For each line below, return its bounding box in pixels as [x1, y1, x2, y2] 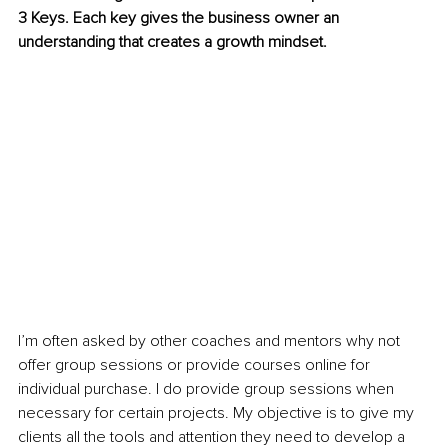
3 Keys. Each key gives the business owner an [18, 8, 343, 29]
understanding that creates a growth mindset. [18, 32, 327, 53]
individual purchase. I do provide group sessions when [18, 378, 398, 399]
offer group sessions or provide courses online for [18, 354, 374, 375]
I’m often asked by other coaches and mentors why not [18, 330, 404, 351]
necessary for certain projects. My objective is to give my [18, 402, 418, 423]
